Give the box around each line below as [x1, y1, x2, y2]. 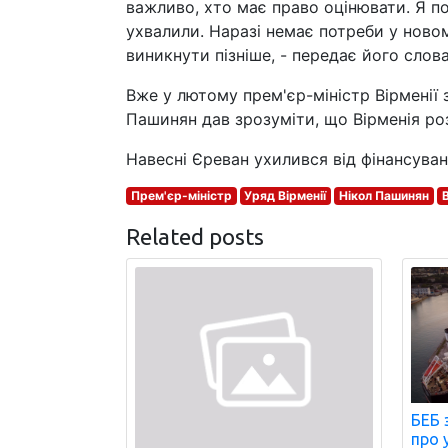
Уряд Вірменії [244, 188, 327, 203]
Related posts [126, 224, 264, 249]
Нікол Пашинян [338, 188, 429, 203]
